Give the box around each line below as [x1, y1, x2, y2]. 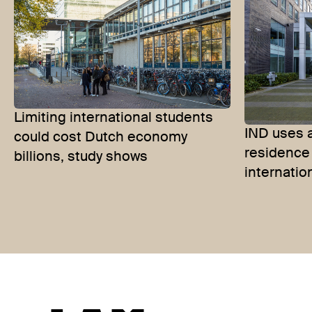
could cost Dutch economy [14, 130, 187, 145]
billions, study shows [14, 150, 148, 164]
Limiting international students [14, 111, 213, 125]
